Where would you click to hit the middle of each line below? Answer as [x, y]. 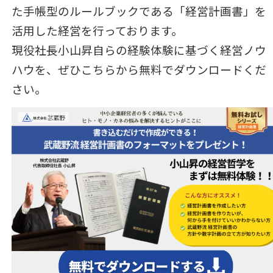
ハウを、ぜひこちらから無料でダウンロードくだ [139, 69]
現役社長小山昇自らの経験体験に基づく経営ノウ [139, 50]
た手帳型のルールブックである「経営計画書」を [139, 11]
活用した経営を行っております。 [97, 30]
